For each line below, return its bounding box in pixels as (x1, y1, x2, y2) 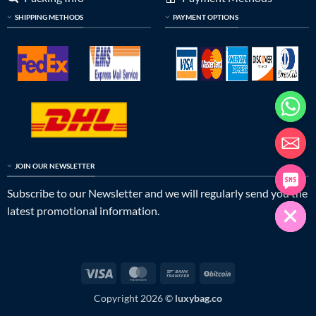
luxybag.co (175, 291, 222, 304)
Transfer (191, 281, 228, 294)
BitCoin (231, 265, 265, 278)
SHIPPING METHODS (14, 13, 83, 21)
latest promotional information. (6, 203, 159, 217)
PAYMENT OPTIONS (172, 13, 238, 21)
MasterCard (152, 265, 205, 278)
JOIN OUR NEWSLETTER (14, 162, 95, 170)
